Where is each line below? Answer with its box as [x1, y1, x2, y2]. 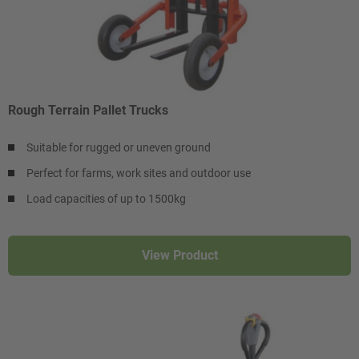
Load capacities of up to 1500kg [26, 192, 186, 205]
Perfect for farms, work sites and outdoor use [26, 166, 251, 179]
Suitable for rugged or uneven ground [26, 140, 211, 154]
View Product [141, 247, 218, 263]
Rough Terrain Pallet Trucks [8, 102, 168, 118]
